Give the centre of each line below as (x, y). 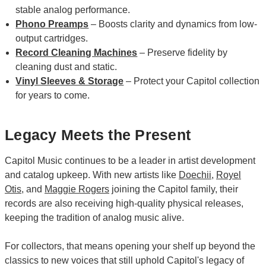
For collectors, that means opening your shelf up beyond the (130, 246)
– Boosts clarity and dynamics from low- (173, 24)
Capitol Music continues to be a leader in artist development (130, 160)
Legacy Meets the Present (98, 135)
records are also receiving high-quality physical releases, (124, 203)
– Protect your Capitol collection (192, 81)
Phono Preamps (52, 24)
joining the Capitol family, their (174, 189)
